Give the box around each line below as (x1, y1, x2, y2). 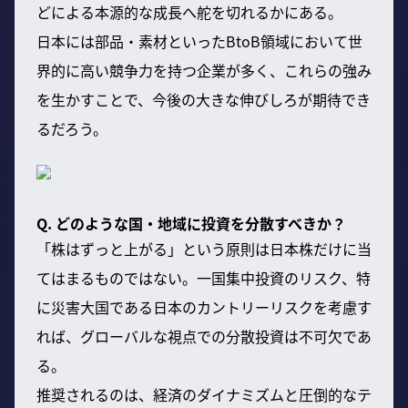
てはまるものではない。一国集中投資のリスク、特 (36, 266, 371, 289)
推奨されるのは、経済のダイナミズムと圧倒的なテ (36, 382, 372, 405)
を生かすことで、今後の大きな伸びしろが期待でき (36, 87, 371, 110)
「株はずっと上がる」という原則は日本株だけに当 (36, 237, 372, 260)
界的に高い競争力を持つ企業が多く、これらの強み (36, 58, 372, 81)
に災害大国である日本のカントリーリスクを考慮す (36, 295, 372, 318)
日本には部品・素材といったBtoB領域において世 (36, 29, 362, 52)
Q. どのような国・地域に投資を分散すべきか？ (36, 211, 346, 234)
